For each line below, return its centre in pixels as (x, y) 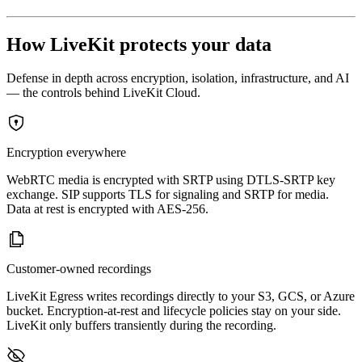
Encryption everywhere (66, 153)
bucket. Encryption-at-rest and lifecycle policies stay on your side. (174, 311)
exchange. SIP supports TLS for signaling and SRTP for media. (168, 195)
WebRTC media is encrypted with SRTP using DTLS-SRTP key (171, 180)
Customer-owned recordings (79, 269)
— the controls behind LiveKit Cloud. (103, 93)
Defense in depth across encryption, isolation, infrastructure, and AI (178, 78)
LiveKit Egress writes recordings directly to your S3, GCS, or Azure (181, 297)
